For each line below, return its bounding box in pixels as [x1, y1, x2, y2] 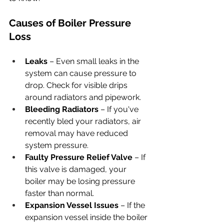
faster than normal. [25, 188, 94, 198]
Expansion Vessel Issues [25, 200, 118, 210]
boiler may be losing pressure [25, 176, 137, 186]
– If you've [98, 104, 140, 114]
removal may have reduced [25, 128, 130, 138]
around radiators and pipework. [25, 92, 141, 102]
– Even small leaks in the [47, 56, 141, 66]
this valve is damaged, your [25, 164, 128, 174]
